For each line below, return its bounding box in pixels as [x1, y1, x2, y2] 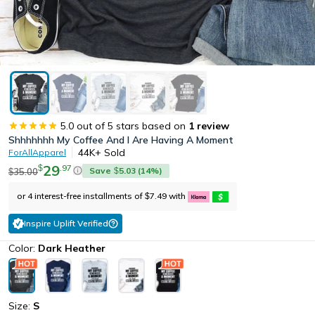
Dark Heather [38, 241, 105, 255]
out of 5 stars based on [77, 119, 186, 132]
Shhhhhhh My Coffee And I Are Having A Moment [8, 133, 233, 146]
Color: [8, 241, 35, 255]
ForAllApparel [8, 146, 66, 157]
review [197, 119, 229, 132]
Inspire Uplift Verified [24, 217, 108, 229]
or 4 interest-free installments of [17, 190, 143, 201]
